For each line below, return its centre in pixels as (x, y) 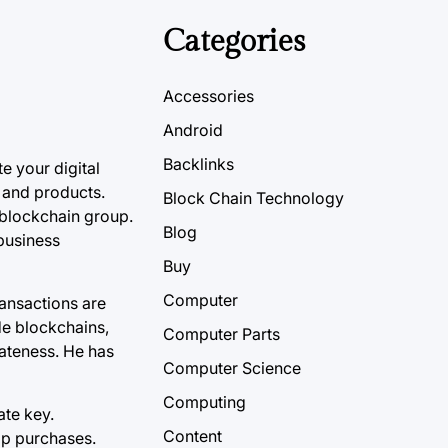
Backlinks (198, 164)
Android (193, 130)
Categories (234, 41)
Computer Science (232, 368)
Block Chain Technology (253, 198)
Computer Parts (221, 334)
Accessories (208, 96)
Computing (204, 402)
